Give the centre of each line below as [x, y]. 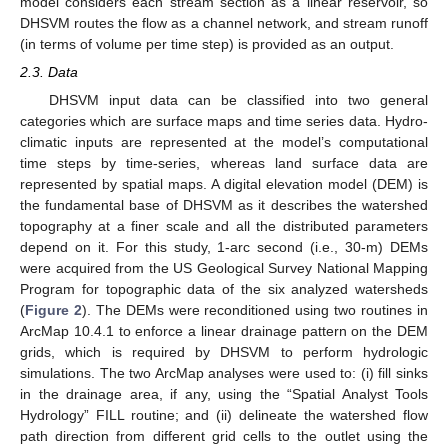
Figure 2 [53, 309]
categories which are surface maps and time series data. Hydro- [224, 120]
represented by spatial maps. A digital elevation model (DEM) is [224, 183]
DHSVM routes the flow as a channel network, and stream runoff [224, 22]
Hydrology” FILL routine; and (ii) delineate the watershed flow [224, 414]
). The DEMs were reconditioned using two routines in [255, 309]
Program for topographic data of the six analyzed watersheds [224, 288]
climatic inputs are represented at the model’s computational [224, 141]
